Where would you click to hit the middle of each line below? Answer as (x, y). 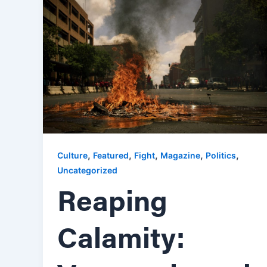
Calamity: (121, 240)
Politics (221, 155)
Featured (111, 155)
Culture (72, 155)
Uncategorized (87, 170)
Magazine (180, 155)
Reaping (112, 204)
